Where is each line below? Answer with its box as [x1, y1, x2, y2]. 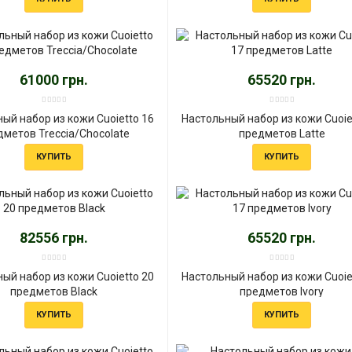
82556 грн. [20, 229, 89, 246]
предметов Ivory [240, 284, 324, 298]
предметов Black [10, 284, 98, 298]
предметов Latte [238, 126, 325, 140]
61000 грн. [20, 71, 89, 88]
